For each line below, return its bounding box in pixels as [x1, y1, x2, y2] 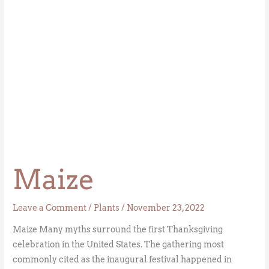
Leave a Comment [13, 203, 87, 213]
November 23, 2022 [127, 203, 205, 213]
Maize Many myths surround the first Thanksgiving [13, 225, 223, 235]
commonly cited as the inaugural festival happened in [13, 255, 232, 265]
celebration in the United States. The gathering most [13, 240, 225, 250]
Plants [94, 203, 120, 213]
